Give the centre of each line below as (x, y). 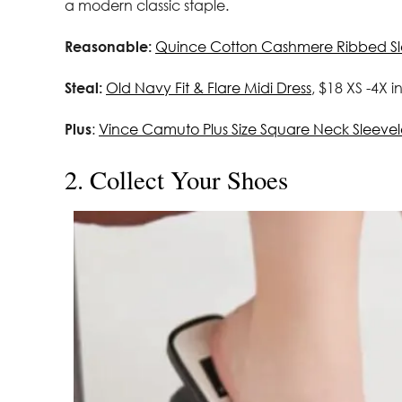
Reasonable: (108, 46)
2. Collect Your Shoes (176, 179)
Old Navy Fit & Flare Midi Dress (209, 87)
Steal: (83, 87)
